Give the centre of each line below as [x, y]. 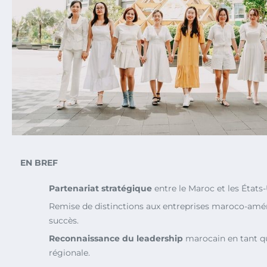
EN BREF [39, 162]
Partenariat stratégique [100, 188]
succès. [64, 220]
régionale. [69, 252]
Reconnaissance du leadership [116, 238]
